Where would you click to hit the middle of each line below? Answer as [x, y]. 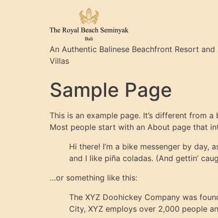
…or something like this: [93, 178]
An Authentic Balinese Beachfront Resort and [132, 49]
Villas [59, 61]
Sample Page [111, 90]
